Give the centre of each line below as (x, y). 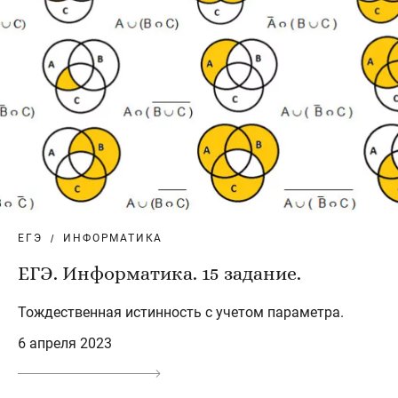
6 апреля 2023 (65, 344)
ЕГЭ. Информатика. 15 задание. (159, 274)
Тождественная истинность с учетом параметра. (181, 313)
